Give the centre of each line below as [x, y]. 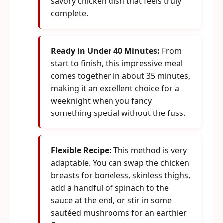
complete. [69, 13]
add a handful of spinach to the [110, 188]
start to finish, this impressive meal [117, 63]
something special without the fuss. [118, 113]
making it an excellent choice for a [115, 88]
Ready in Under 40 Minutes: [105, 51]
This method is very [149, 150]
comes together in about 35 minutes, [120, 76]
